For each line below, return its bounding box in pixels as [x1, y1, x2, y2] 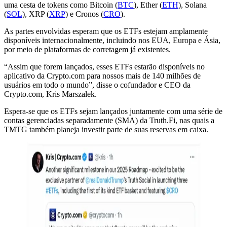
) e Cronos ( [65, 9, 103, 18]
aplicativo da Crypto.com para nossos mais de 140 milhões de [4, 71, 201, 80]
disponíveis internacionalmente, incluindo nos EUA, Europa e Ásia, [4, 35, 220, 45]
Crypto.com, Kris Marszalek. [4, 89, 97, 98]
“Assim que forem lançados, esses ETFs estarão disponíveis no [4, 62, 205, 71]
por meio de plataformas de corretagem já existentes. [4, 45, 171, 54]
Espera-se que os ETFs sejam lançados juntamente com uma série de [4, 106, 222, 116]
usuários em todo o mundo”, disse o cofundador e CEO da [4, 80, 191, 89]
